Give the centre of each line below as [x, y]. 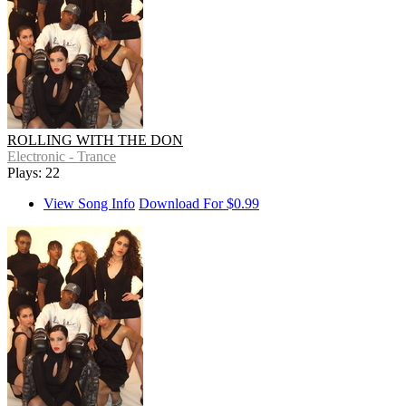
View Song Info [89, 204]
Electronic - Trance [62, 157]
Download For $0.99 [199, 204]
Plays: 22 [34, 173]
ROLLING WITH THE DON [95, 140]
